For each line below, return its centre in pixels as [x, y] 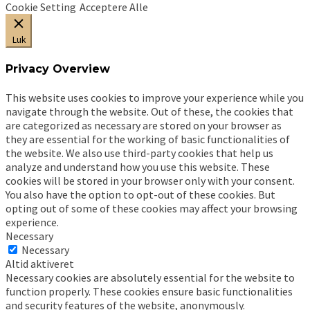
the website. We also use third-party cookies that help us [139, 153]
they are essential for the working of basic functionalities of [148, 139]
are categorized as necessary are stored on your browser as [144, 126]
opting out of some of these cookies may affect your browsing [152, 209]
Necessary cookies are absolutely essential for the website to [150, 278]
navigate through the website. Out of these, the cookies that [149, 112]
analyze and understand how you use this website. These [138, 167]
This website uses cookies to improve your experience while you [155, 98]
